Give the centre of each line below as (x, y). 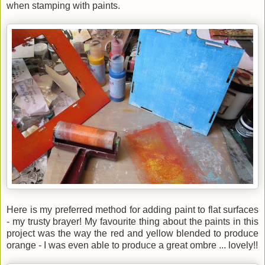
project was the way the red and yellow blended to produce (132, 233)
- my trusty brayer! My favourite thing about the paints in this (132, 221)
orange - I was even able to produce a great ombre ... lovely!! (132, 245)
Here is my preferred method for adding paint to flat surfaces (132, 209)
